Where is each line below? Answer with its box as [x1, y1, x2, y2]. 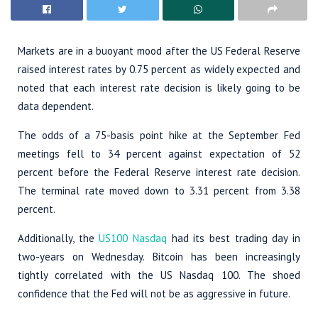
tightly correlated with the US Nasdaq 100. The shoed [18, 268, 300, 283]
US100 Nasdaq [99, 231, 168, 246]
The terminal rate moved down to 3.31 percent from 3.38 [18, 184, 300, 198]
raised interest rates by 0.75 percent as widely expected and [18, 62, 300, 77]
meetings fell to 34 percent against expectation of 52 [18, 147, 300, 161]
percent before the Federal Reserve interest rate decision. [18, 165, 300, 180]
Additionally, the [18, 231, 99, 246]
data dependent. [18, 99, 94, 114]
